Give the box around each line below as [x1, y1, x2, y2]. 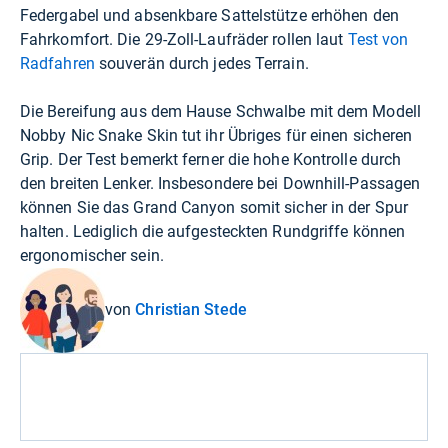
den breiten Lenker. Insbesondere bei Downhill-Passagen [20, 173, 421, 193]
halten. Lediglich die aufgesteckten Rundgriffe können [20, 221, 406, 241]
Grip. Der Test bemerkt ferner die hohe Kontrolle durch [20, 149, 402, 169]
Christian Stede [135, 300, 247, 320]
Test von [347, 29, 409, 49]
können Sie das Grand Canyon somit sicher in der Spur [20, 197, 408, 217]
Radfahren [20, 53, 95, 73]
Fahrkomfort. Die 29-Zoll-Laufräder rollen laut [20, 29, 348, 49]
